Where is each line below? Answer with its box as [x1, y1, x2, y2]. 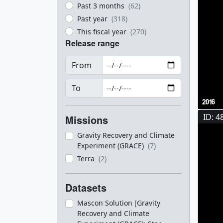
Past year [77, 14, 110, 23]
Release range [65, 37, 119, 49]
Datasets [65, 180, 107, 195]
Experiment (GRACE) [77, 141, 146, 150]
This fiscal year [77, 27, 128, 36]
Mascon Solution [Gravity [77, 198, 160, 208]
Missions [65, 112, 108, 127]
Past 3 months [77, 1, 126, 10]
